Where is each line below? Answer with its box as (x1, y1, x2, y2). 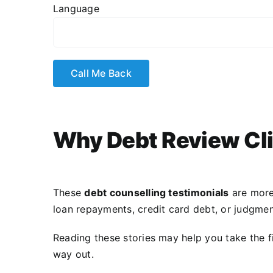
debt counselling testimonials (84, 186, 229, 199)
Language (52, 2, 99, 15)
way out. (52, 247, 94, 260)
